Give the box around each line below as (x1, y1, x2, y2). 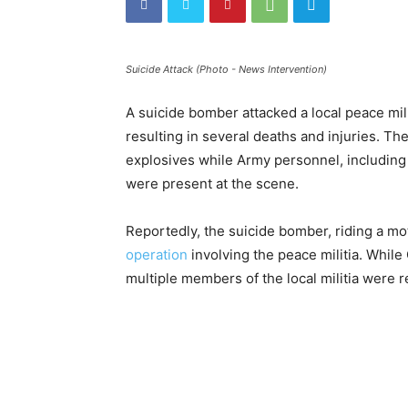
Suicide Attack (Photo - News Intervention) (126, 63, 327, 76)
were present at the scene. (126, 175, 299, 192)
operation (126, 246, 188, 263)
